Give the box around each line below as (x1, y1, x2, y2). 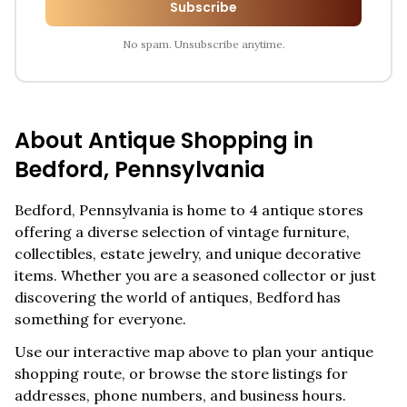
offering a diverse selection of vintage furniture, (15, 223, 350, 241)
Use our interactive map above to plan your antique (15, 342, 373, 361)
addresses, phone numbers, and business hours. (15, 386, 346, 404)
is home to (169, 201, 249, 219)
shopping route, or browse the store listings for (15, 364, 348, 382)
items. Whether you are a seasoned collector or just (15, 266, 376, 284)
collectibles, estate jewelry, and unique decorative (15, 244, 361, 263)
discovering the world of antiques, (15, 288, 256, 306)
